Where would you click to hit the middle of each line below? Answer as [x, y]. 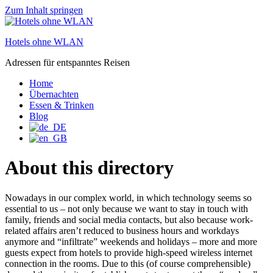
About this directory [89, 168]
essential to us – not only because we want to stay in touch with [126, 208]
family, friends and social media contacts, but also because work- [129, 219]
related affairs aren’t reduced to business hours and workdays [122, 230]
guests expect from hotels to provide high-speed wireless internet [129, 252]
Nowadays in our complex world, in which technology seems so [128, 197]
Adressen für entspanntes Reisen [67, 62]
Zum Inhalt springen [44, 10]
